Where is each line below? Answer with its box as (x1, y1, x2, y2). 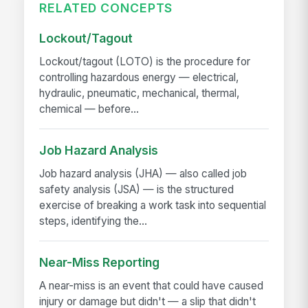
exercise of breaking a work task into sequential (39, 198, 267, 212)
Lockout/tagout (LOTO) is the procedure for (39, 54, 251, 68)
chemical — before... (39, 102, 140, 115)
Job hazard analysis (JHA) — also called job (39, 166, 247, 180)
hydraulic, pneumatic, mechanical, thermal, (39, 86, 240, 100)
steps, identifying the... (39, 214, 148, 228)
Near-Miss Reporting (39, 254, 160, 269)
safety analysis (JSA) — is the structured (39, 182, 234, 196)
